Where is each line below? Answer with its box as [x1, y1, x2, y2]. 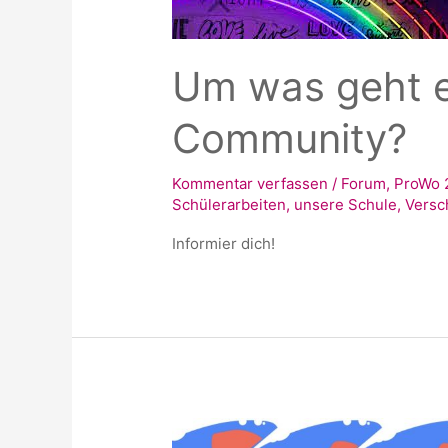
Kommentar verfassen [172, 174, 329, 194]
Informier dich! [172, 234, 276, 254]
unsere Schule [294, 195, 398, 215]
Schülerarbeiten [172, 195, 287, 215]
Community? [172, 114, 408, 164]
